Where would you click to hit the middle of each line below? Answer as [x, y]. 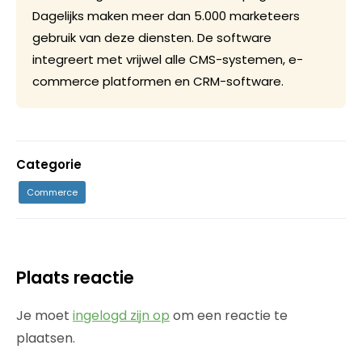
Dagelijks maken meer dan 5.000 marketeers [166, 16]
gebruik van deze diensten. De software [152, 38]
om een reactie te [229, 316]
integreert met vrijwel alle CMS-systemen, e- [168, 59]
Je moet [44, 316]
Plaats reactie [75, 278]
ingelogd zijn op [121, 316]
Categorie [49, 164]
